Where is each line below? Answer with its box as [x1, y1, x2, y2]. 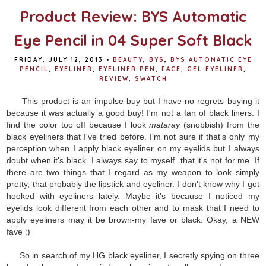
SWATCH [134, 74, 167, 83]
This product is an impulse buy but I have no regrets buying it [21, 96, 259, 106]
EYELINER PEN [99, 65, 156, 73]
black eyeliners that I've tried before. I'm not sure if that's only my [7, 131, 259, 141]
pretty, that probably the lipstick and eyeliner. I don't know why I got [7, 179, 259, 189]
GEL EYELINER [187, 65, 243, 73]
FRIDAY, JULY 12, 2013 [14, 55, 103, 64]
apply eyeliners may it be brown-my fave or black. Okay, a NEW [7, 214, 259, 224]
